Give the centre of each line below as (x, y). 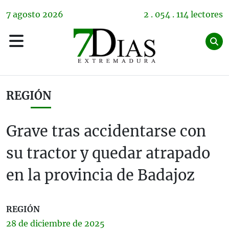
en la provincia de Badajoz (100, 175)
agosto (27, 14)
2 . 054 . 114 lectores (183, 14)
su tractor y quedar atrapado (108, 153)
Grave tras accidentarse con (106, 131)
